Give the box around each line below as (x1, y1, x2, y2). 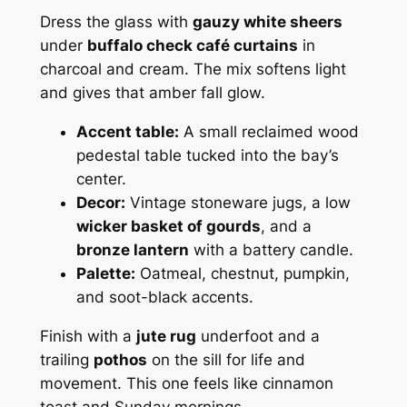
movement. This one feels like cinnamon (39, 373, 333, 392)
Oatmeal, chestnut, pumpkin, (134, 263, 350, 283)
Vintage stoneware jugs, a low (124, 193, 351, 212)
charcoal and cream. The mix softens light (39, 60, 346, 79)
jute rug (135, 326, 196, 345)
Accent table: (75, 122, 179, 141)
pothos (93, 350, 147, 369)
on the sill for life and (146, 350, 305, 369)
